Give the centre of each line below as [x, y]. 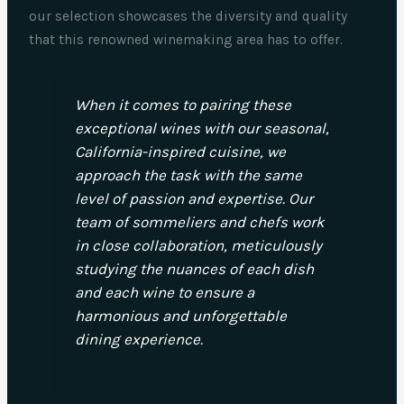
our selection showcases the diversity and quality [188, 17]
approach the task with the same [188, 174]
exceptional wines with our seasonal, [202, 128]
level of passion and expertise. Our [193, 198]
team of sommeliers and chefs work [199, 221]
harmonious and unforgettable [180, 315]
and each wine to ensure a [164, 292]
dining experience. [138, 339]
